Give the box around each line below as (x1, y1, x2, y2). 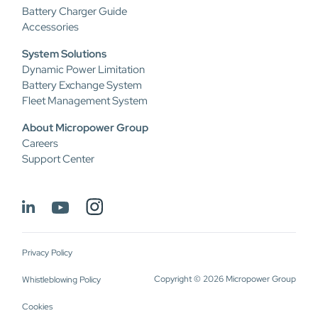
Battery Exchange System (22, 78, 142, 92)
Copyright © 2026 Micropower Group (154, 273, 296, 285)
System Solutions (22, 47, 106, 61)
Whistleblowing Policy (22, 274, 101, 286)
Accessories (22, 20, 79, 34)
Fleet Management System (22, 94, 148, 108)
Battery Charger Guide (22, 4, 127, 18)
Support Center (22, 152, 94, 166)
